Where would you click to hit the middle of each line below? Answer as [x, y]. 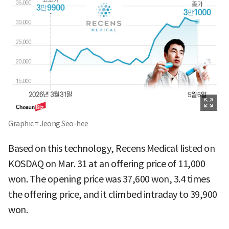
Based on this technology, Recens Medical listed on [111, 149]
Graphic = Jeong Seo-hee [48, 124]
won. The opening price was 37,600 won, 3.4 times [109, 179]
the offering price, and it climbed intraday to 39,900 [113, 195]
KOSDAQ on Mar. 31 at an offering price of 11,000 [107, 164]
